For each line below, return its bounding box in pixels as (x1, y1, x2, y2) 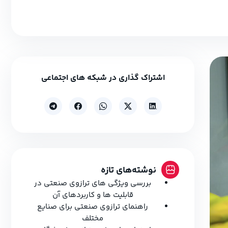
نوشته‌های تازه (101, 163, 156, 178)
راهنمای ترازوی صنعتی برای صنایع (37, 201, 148, 213)
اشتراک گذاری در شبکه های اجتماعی (41, 72, 165, 85)
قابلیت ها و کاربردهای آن (52, 189, 133, 202)
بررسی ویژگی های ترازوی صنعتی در (34, 178, 151, 190)
